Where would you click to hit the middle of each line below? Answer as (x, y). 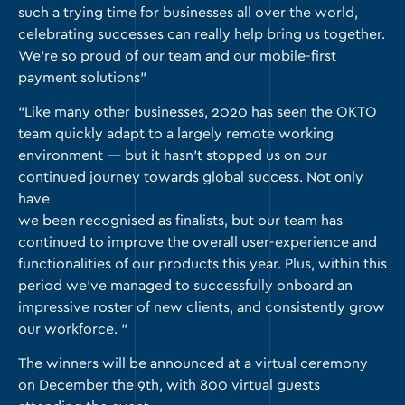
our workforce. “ (73, 329)
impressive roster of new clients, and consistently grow (202, 307)
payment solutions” (82, 78)
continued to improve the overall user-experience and (198, 242)
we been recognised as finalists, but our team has (180, 221)
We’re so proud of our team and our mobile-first (177, 56)
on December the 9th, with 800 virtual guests (169, 385)
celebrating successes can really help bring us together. (202, 34)
